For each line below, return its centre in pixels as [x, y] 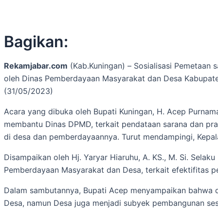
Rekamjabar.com [36, 66]
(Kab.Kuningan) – [101, 66]
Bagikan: [36, 42]
